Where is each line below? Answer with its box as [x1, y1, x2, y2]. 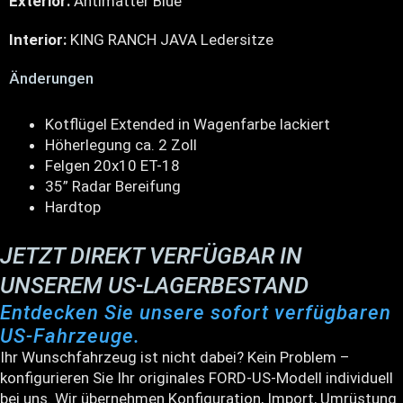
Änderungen [9, 69, 94, 88]
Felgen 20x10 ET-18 [45, 157, 180, 175]
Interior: [9, 31, 70, 49]
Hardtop [45, 198, 101, 217]
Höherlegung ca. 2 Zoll [45, 136, 197, 155]
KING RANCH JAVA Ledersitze [70, 31, 273, 49]
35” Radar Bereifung [45, 177, 181, 196]
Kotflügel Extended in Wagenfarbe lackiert [45, 115, 330, 134]
